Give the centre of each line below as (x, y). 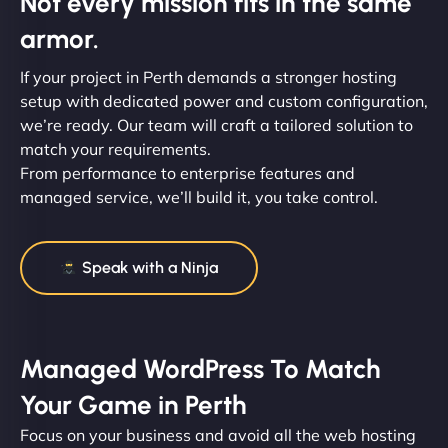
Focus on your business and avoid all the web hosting (218, 434)
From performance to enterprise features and (187, 172)
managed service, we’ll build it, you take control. (199, 196)
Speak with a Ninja (148, 267)
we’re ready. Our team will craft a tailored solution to (216, 124)
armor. (59, 38)
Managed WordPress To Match (200, 368)
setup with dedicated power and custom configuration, (224, 100)
